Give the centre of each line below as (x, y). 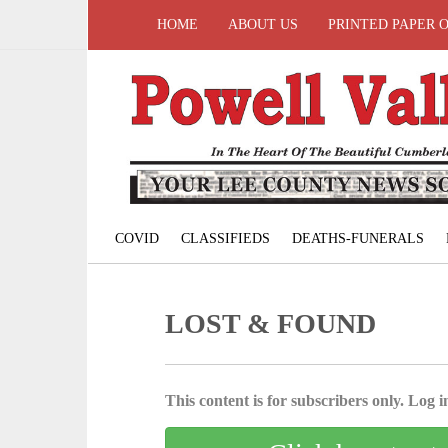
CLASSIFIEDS (225, 239)
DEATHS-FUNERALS (357, 239)
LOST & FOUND (271, 324)
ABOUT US (263, 24)
